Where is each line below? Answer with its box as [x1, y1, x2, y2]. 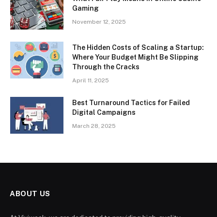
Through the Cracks [72, 63, 139, 71]
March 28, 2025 [72, 123, 116, 130]
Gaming [72, 4, 99, 13]
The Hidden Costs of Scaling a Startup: [72, 44, 204, 52]
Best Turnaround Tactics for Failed [72, 99, 190, 107]
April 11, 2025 [72, 77, 109, 84]
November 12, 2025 [72, 18, 126, 26]
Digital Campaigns [72, 108, 136, 117]
